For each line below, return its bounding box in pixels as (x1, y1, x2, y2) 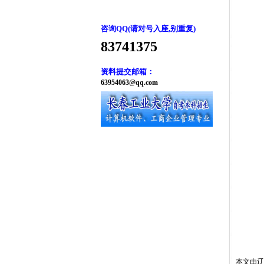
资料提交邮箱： (101, 67, 154, 76)
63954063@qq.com (101, 78, 158, 87)
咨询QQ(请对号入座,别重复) (101, 24, 196, 33)
